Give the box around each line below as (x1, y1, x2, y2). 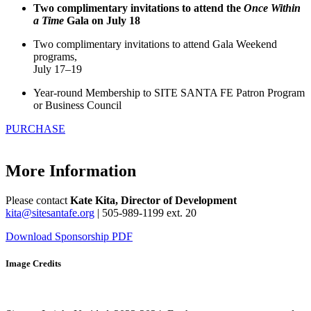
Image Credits (6, 258, 61, 269)
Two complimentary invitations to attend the (33, 2, 244, 15)
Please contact (6, 194, 70, 206)
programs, (33, 51, 77, 63)
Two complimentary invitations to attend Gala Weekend (33, 38, 277, 51)
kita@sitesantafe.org (6, 206, 94, 219)
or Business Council (33, 99, 121, 112)
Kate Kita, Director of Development (70, 194, 237, 206)
